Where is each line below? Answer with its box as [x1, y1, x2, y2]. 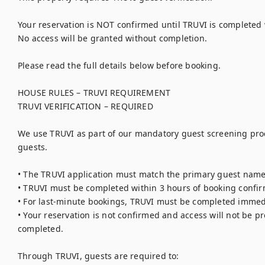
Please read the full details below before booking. [18, 60, 221, 71]
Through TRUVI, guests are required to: [18, 250, 179, 261]
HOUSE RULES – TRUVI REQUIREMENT [18, 87, 171, 98]
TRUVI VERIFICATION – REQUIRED [18, 101, 153, 112]
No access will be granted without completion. [18, 33, 207, 44]
